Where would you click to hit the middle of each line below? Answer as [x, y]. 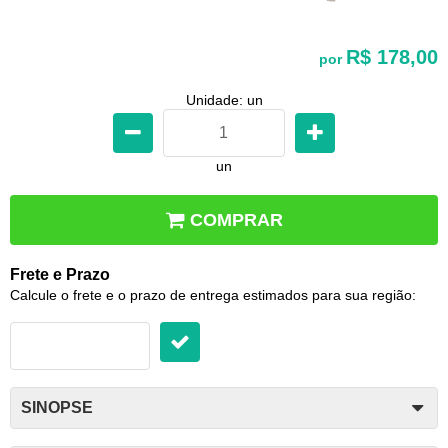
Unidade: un [224, 99]
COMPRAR [236, 219]
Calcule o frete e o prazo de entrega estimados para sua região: [213, 294]
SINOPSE [57, 407]
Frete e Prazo [60, 274]
